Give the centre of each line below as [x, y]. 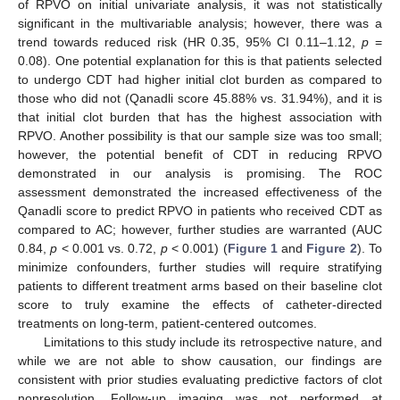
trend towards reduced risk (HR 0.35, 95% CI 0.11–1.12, [190, 42]
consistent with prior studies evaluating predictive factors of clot [200, 380]
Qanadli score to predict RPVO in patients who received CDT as [200, 211]
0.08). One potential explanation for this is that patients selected [200, 61]
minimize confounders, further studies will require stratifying [200, 267]
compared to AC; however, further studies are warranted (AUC [200, 230]
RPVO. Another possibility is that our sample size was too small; [200, 136]
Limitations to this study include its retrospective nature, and [212, 342]
